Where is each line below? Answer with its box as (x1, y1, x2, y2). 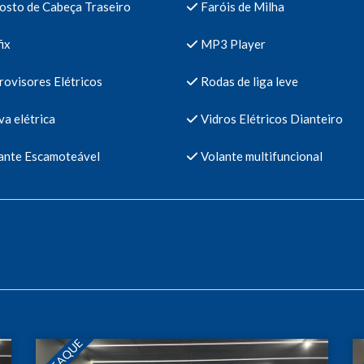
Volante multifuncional (197, 148, 323, 163)
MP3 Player (197, 36, 266, 51)
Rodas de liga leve (197, 73, 298, 89)
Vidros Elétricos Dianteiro (197, 110, 343, 126)
